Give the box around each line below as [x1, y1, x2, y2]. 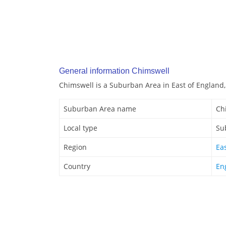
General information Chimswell [59, 67, 169, 76]
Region [64, 142, 87, 152]
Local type [64, 123, 97, 133]
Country [64, 161, 90, 172]
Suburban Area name [64, 104, 136, 114]
